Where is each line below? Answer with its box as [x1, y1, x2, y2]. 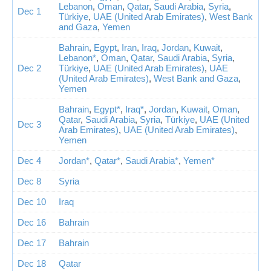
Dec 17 [18, 238, 46, 249]
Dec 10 [18, 197, 46, 207]
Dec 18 [18, 258, 46, 269]
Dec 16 [18, 217, 46, 228]
